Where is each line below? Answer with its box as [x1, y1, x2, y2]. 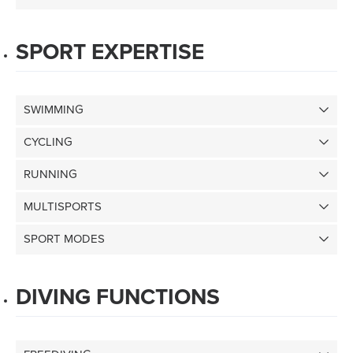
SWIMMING [24, 103, 84, 116]
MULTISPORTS [24, 200, 102, 213]
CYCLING [24, 136, 72, 148]
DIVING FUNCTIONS [16, 286, 220, 309]
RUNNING [24, 168, 77, 180]
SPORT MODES [24, 232, 105, 245]
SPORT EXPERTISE [16, 41, 204, 64]
